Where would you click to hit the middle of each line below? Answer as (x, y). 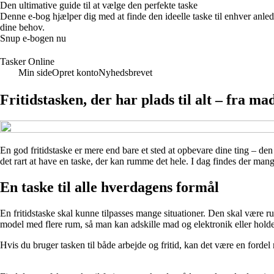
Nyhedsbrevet (125, 72)
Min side (35, 72)
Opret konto (75, 72)
